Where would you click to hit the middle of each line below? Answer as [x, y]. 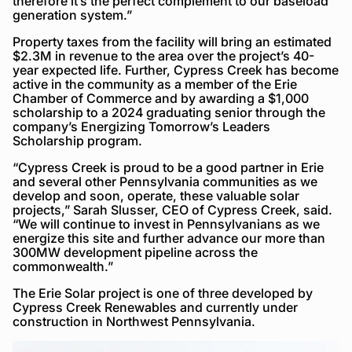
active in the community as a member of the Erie [155, 84]
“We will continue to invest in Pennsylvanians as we [166, 224]
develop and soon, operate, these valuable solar [156, 196]
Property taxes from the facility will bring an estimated [172, 42]
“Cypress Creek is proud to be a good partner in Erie [168, 167]
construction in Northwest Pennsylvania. [134, 321]
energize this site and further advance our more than [169, 238]
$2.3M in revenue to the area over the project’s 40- [163, 56]
